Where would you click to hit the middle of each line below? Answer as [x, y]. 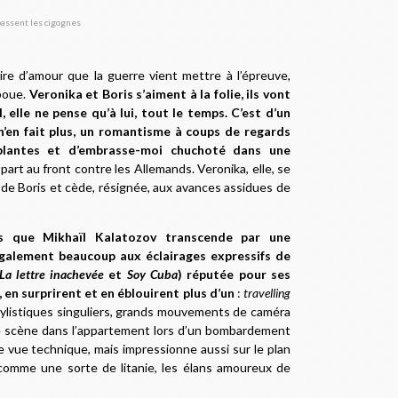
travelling [267, 293]
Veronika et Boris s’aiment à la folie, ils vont [160, 94]
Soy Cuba [152, 274]
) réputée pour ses [235, 274]
